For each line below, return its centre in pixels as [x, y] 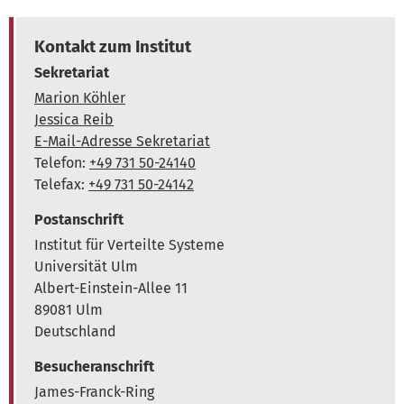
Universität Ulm [86, 266]
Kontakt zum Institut [113, 46]
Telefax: [61, 184]
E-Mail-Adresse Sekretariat [122, 141]
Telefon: [62, 162]
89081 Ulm [69, 309]
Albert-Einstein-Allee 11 [111, 288]
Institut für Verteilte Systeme [129, 244]
